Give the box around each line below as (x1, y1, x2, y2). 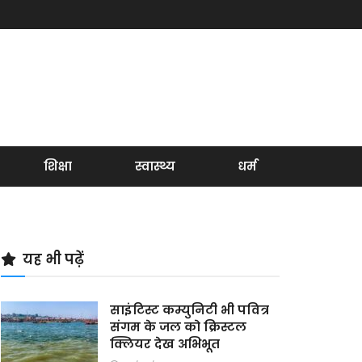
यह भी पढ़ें (23, 250, 84, 269)
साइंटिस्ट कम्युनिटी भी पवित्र (110, 301, 269, 318)
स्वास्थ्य (134, 158, 175, 175)
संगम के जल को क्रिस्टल (110, 318, 246, 335)
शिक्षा (44, 158, 73, 175)
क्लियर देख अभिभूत (110, 335, 220, 352)
